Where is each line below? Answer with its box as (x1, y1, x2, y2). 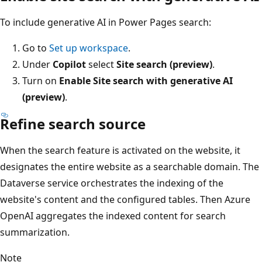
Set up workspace (49, 41, 128, 54)
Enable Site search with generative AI (59, 74, 233, 87)
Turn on (22, 74, 59, 87)
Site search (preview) (116, 57, 212, 71)
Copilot (53, 57, 86, 71)
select (86, 57, 116, 71)
